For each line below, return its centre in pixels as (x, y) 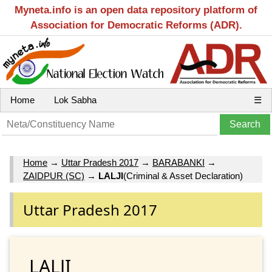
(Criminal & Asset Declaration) (183, 176)
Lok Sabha (75, 100)
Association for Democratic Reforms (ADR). (136, 25)
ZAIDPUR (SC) (54, 176)
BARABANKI (178, 163)
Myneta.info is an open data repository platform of (136, 10)
